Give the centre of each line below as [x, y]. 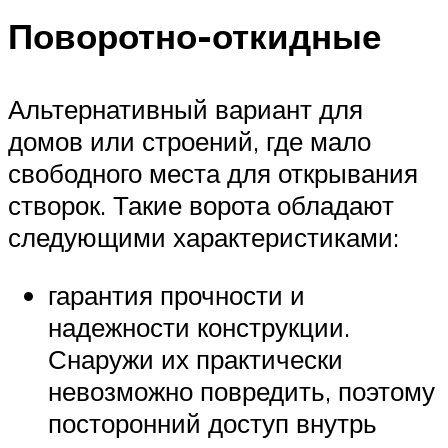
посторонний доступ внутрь [212, 422]
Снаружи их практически [195, 358]
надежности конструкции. [199, 326]
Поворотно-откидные [194, 35]
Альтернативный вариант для [185, 108]
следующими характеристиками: [203, 236]
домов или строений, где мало [189, 140]
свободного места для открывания [213, 172]
